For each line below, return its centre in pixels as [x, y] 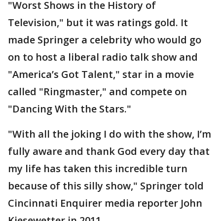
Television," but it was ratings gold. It [98, 22]
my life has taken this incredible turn [98, 168]
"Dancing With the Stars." [70, 109]
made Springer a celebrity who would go [105, 39]
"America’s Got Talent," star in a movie [101, 74]
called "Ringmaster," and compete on [97, 91]
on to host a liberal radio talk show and [103, 57]
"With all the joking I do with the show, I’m [110, 134]
